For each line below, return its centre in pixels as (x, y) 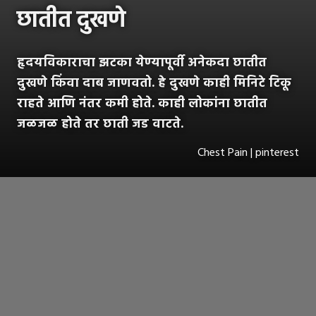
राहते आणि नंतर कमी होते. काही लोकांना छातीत (142, 104)
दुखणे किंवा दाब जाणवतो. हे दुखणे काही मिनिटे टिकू (154, 83)
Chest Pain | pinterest (248, 153)
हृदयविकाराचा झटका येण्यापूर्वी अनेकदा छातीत (142, 63)
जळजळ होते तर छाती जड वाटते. (100, 124)
